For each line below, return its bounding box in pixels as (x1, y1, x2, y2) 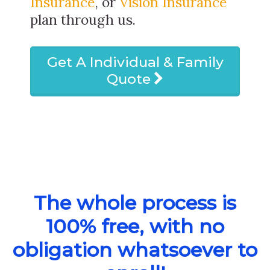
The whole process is (34, 190, 236, 215)
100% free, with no (46, 214, 224, 238)
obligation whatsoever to (13, 237, 257, 262)
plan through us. (30, 10, 136, 28)
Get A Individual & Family (46, 53, 224, 71)
